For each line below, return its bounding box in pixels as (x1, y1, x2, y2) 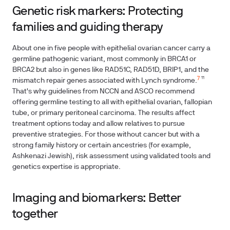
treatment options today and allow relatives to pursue (12, 121, 185, 127)
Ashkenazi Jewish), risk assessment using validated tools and (12, 153, 210, 160)
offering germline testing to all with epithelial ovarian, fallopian (12, 99, 212, 106)
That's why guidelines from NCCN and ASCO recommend (12, 88, 195, 95)
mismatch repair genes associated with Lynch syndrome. (12, 78, 197, 84)
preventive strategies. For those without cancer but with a (12, 131, 200, 138)
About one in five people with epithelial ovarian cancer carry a (12, 45, 210, 52)
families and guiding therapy (12, 22, 163, 33)
